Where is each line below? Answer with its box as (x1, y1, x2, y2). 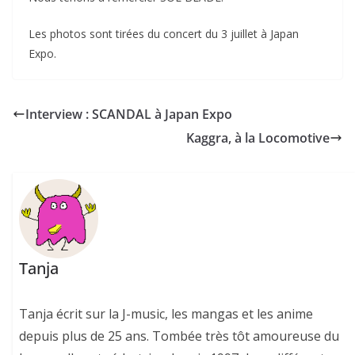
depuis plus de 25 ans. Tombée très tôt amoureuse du (19, 327, 340, 345)
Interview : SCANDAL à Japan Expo (25, 105, 232, 123)
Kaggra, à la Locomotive (186, 129, 330, 147)
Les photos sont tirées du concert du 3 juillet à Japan (29, 26, 299, 41)
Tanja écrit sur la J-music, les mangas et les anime (19, 305, 314, 323)
